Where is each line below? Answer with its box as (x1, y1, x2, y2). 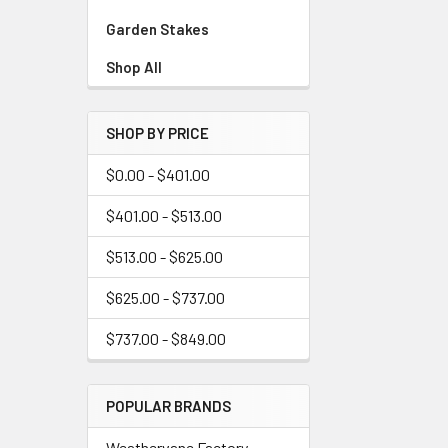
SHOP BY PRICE (106, 124, 209, 142)
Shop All (106, 58, 162, 76)
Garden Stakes (106, 20, 209, 38)
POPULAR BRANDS (106, 397, 231, 415)
